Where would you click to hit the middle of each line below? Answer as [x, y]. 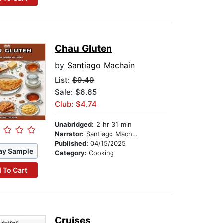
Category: [72, 153]
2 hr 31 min [113, 125]
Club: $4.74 [76, 104]
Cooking [102, 153]
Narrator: [69, 134]
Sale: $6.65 [76, 92]
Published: [73, 144]
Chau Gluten [84, 49]
